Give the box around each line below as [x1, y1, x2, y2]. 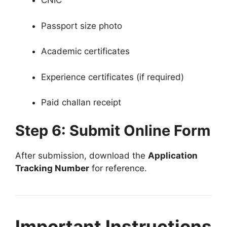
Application [148, 150, 198, 161]
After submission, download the [15, 150, 148, 161]
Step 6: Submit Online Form [15, 121, 210, 139]
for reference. [89, 163, 147, 173]
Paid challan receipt [41, 97, 121, 108]
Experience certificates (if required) [41, 71, 184, 82]
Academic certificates [41, 46, 130, 57]
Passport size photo [41, 20, 122, 31]
